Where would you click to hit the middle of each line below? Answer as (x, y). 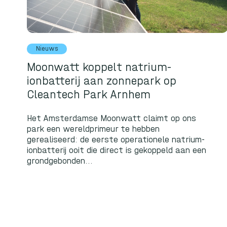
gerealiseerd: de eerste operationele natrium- (116, 140)
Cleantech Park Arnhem (89, 94)
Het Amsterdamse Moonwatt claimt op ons (112, 118)
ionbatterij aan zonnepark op (102, 81)
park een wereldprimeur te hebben (93, 129)
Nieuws (47, 49)
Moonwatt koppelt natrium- (99, 67)
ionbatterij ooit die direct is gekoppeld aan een (117, 150)
